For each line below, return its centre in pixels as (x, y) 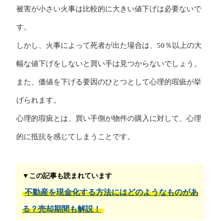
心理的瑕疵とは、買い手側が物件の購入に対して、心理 (109, 119)
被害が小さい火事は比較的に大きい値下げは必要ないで (109, 9)
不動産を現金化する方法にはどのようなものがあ (111, 192)
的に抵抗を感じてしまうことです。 (75, 137)
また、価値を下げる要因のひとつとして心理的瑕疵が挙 (109, 82)
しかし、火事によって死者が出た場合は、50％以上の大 (109, 46)
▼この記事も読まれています (67, 175)
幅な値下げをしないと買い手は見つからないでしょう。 (109, 64)
